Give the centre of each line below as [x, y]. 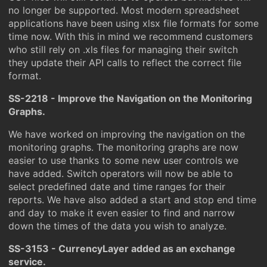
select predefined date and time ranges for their [117, 187]
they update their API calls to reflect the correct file [125, 63]
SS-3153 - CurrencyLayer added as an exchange [122, 249]
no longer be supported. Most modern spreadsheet [124, 10]
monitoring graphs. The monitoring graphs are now [123, 147]
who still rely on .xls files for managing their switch [123, 49]
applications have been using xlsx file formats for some [133, 23]
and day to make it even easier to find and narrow [122, 213]
